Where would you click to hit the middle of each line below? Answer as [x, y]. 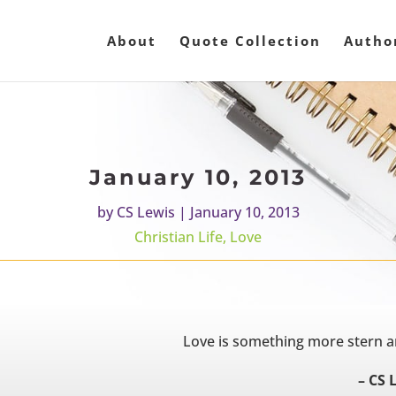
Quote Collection [250, 41]
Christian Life [179, 237]
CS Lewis [145, 213]
